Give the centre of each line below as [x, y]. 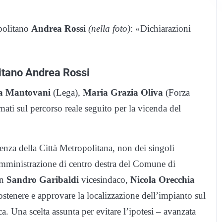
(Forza [176, 93]
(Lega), [67, 93]
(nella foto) [109, 29]
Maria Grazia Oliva [123, 93]
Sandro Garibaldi [43, 180]
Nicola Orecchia [163, 180]
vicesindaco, [105, 180]
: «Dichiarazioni [161, 29]
